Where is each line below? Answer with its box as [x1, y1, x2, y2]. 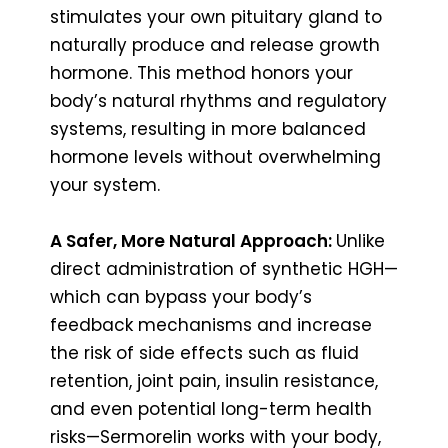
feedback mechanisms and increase [50, 312, 372, 337]
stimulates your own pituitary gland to [50, 4, 382, 29]
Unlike [336, 228, 385, 253]
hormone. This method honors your [50, 60, 353, 85]
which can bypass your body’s [50, 284, 312, 309]
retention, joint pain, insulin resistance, [50, 368, 378, 393]
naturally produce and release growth [50, 32, 380, 57]
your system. [50, 172, 160, 197]
